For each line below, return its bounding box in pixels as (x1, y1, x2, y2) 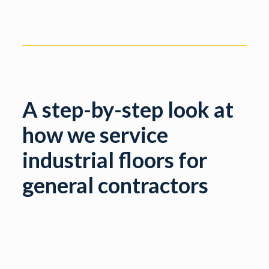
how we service (22, 121, 169, 148)
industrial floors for (22, 146, 208, 173)
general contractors (22, 171, 209, 198)
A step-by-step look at (22, 95, 234, 122)
